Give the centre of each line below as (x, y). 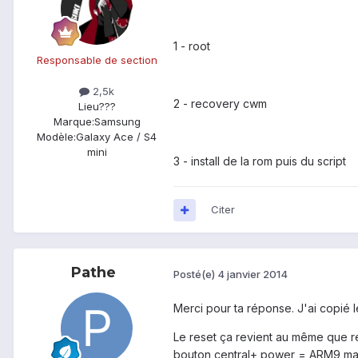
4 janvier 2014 (253, 274)
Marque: (74, 122)
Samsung (117, 122)
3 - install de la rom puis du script (260, 161)
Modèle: (56, 137)
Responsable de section (97, 60)
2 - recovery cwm (220, 104)
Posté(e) (195, 274)
